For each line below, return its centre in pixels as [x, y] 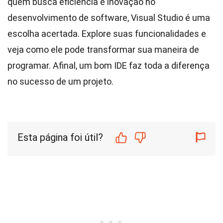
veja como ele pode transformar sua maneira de [103, 50]
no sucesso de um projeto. [60, 81]
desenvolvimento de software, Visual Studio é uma [109, 18]
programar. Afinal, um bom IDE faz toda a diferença [109, 65]
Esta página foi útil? [60, 137]
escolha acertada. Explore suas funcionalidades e [107, 34]
